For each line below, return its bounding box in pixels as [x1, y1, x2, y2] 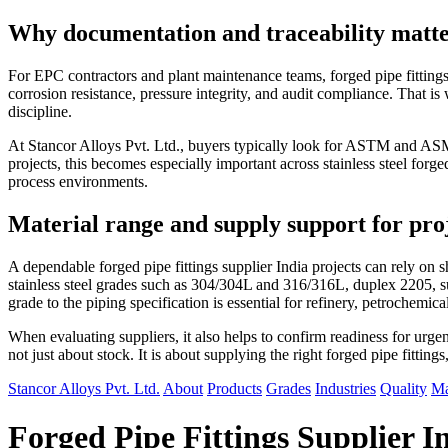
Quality [380, 379, 427, 397]
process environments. [8, 172, 148, 190]
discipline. [8, 102, 72, 120]
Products [207, 379, 262, 397]
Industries [315, 379, 376, 397]
